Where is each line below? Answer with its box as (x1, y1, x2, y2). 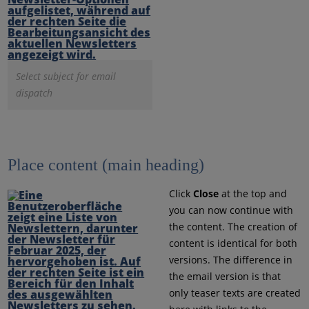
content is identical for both (168, 237, 297, 250)
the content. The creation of (168, 220, 297, 234)
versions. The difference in (168, 253, 292, 267)
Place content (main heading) (8, 156, 205, 175)
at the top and (221, 187, 287, 201)
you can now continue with (168, 203, 293, 217)
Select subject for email (16, 70, 117, 83)
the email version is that (168, 270, 281, 283)
